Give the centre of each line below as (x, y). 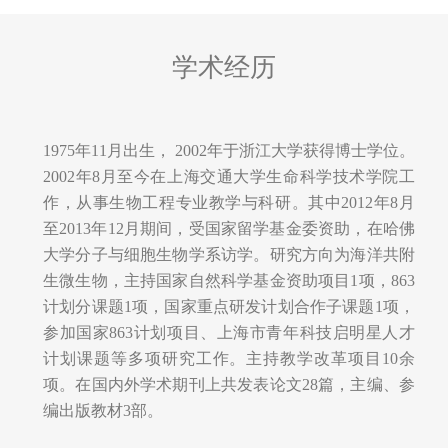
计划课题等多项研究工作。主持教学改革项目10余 (229, 358)
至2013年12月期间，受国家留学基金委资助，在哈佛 (229, 228)
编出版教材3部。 (103, 410)
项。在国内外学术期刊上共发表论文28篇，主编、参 (229, 384)
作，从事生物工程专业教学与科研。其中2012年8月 (229, 202)
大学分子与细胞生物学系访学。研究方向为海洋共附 (229, 254)
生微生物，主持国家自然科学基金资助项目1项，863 (229, 280)
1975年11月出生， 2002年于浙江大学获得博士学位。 (229, 150)
